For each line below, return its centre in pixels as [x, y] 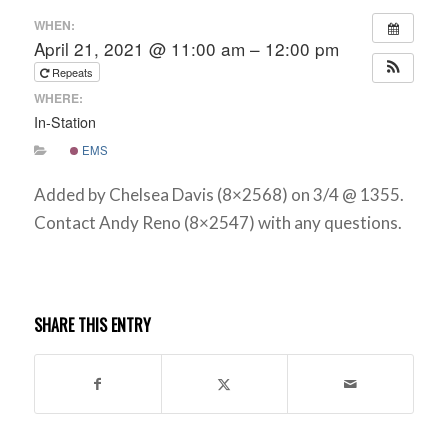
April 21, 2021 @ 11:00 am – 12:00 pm [186, 48]
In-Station [64, 122]
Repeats [73, 71]
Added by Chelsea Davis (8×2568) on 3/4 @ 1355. [218, 195]
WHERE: [58, 98]
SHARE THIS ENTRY [92, 324]
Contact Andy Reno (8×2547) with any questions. [217, 223]
